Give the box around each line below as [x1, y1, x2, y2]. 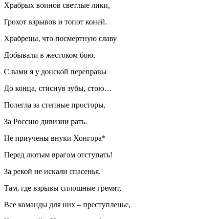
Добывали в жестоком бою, [4, 50, 95, 59]
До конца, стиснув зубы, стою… [4, 84, 112, 92]
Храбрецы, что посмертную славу [4, 34, 117, 43]
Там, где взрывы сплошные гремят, [4, 183, 121, 192]
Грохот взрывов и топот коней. [4, 17, 107, 26]
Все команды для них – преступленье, [4, 200, 131, 209]
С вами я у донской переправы [4, 67, 107, 76]
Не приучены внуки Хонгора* [4, 133, 106, 142]
